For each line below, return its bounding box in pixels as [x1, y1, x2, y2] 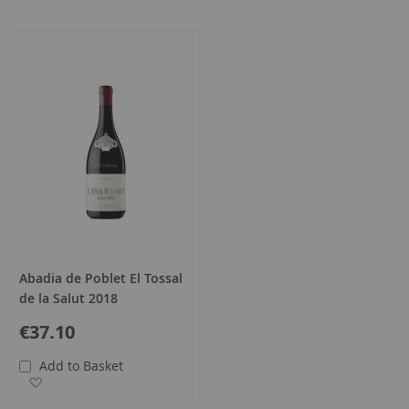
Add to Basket [39, 356, 123, 374]
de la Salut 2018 [19, 288, 118, 307]
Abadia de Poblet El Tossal [19, 268, 183, 287]
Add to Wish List [47, 372, 146, 390]
